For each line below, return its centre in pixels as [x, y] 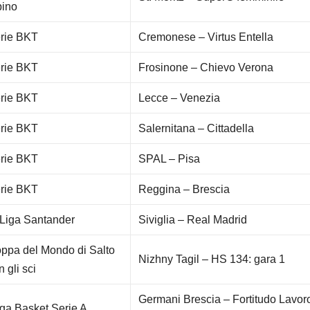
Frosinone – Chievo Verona [206, 68]
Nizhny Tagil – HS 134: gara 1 [212, 259]
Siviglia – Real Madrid [193, 220]
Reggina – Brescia [184, 190]
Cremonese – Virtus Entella [206, 37]
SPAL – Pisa [170, 159]
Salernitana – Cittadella [197, 129]
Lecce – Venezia [180, 98]
